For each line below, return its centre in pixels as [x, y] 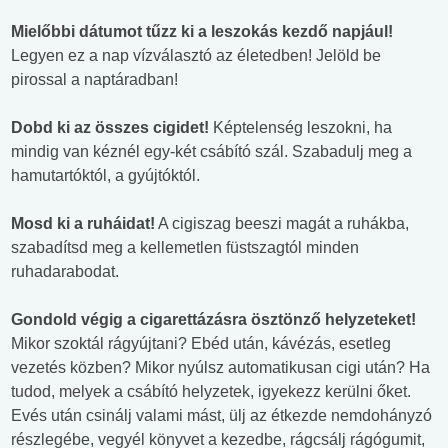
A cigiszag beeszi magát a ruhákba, [282, 224]
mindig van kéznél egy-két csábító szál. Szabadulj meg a [211, 152]
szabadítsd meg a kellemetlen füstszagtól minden [185, 248]
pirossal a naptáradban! [94, 80]
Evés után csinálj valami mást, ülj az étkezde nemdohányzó [221, 416]
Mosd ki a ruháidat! [83, 224]
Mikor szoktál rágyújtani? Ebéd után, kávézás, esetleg [201, 344]
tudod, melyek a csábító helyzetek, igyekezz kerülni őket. [211, 392]
